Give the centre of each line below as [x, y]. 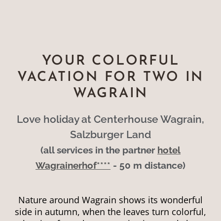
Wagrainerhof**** [73, 165]
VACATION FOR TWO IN [110, 78]
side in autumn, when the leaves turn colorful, [110, 212]
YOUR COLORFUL [110, 61]
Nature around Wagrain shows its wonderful [110, 200]
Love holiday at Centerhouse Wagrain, [110, 119]
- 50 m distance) [148, 165]
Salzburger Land [110, 134]
